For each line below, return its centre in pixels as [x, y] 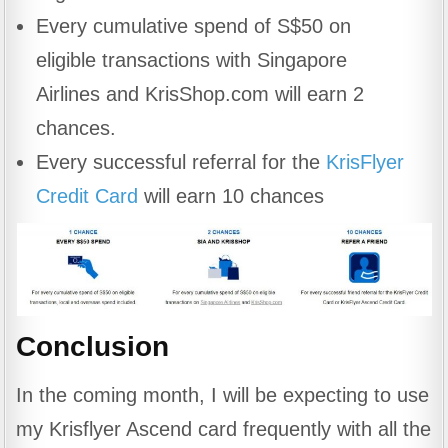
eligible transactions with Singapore [192, 59]
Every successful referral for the [181, 161]
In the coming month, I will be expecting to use [223, 394]
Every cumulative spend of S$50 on [194, 25]
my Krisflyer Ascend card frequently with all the [224, 428]
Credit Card [87, 195]
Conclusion [93, 346]
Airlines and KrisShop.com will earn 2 [200, 93]
